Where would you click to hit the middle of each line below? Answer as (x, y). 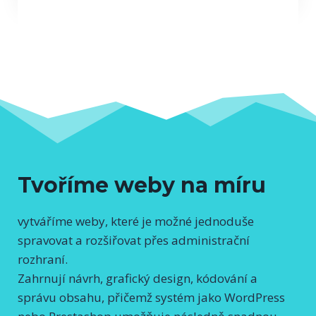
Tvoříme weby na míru (142, 185)
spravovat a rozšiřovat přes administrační (134, 240)
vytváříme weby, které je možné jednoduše (136, 221)
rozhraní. (43, 259)
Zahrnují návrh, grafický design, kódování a (138, 278)
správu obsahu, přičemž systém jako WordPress (151, 297)
